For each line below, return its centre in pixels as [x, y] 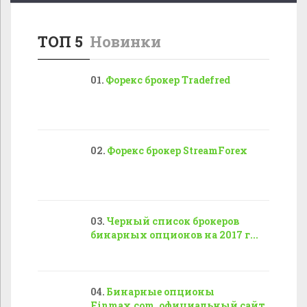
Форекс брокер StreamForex [177, 151]
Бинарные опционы [160, 292]
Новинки [125, 42]
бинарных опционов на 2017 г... [174, 235]
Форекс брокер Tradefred [168, 80]
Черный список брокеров [173, 221]
